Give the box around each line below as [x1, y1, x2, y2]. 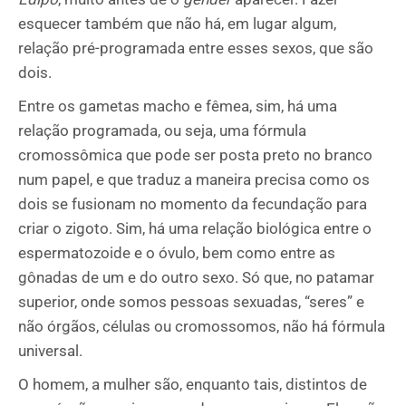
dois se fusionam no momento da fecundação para [18, 195, 367, 213]
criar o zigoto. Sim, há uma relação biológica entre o [18, 219, 372, 237]
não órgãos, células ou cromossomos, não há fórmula [18, 317, 385, 335]
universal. [18, 342, 82, 360]
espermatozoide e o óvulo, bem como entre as [18, 244, 335, 262]
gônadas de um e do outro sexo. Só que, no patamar [18, 268, 374, 286]
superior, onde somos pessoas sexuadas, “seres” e [18, 293, 364, 311]
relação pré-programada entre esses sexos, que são [18, 39, 373, 57]
